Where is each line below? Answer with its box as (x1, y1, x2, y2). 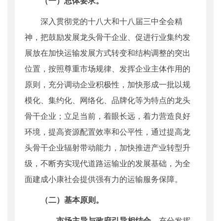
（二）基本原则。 (40, 194, 104, 206)
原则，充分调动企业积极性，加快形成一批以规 (25, 78, 190, 90)
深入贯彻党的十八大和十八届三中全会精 (40, 15, 183, 27)
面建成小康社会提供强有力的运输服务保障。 (25, 173, 183, 185)
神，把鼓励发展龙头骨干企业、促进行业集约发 (25, 31, 190, 43)
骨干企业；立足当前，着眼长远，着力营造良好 (25, 110, 190, 122)
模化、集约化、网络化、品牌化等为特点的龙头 (25, 94, 190, 106)
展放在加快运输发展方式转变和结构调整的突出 (25, 47, 190, 59)
